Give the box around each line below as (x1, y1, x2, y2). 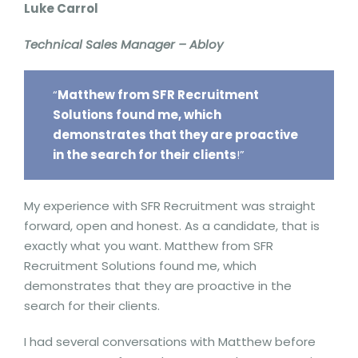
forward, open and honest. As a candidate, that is (24, 217, 320, 234)
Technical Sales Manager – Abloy (24, 35, 223, 53)
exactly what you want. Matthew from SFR (24, 237, 273, 254)
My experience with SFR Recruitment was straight (24, 197, 316, 214)
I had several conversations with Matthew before (24, 333, 316, 350)
